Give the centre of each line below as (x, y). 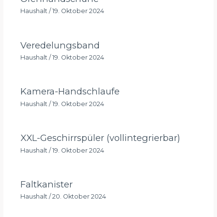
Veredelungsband (60, 45)
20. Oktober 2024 (79, 197)
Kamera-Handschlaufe (70, 92)
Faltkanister (46, 185)
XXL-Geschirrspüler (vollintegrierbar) (100, 138)
